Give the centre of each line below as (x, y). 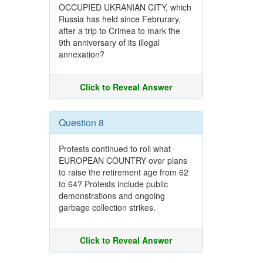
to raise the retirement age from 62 (123, 172)
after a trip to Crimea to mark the (119, 31)
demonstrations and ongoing (112, 195)
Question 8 (81, 122)
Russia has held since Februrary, (119, 19)
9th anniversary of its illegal (109, 42)
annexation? (81, 54)
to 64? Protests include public (113, 184)
